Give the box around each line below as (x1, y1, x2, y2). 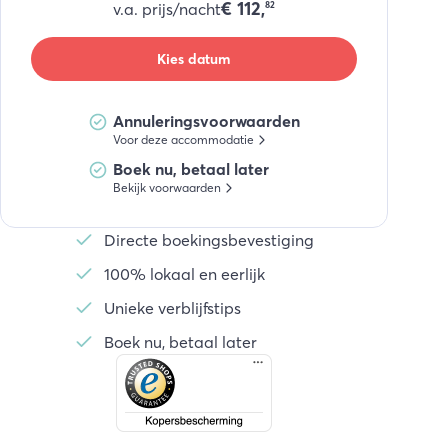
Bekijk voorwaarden (112, 180, 221, 195)
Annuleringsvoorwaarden (112, 111, 300, 131)
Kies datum (157, 49, 231, 68)
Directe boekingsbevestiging (103, 230, 314, 250)
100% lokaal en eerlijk (103, 264, 265, 284)
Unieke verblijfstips (103, 298, 241, 318)
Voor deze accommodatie (112, 132, 254, 147)
